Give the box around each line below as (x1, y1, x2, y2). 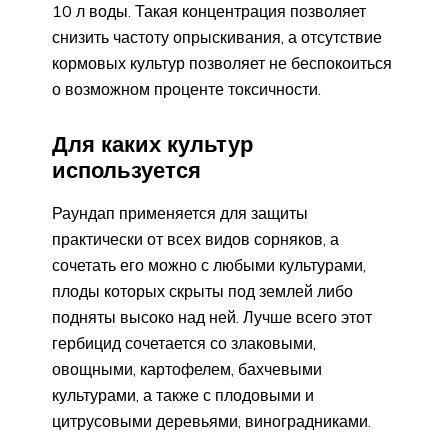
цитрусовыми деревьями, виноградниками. (52, 410, 371, 431)
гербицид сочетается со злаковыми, (52, 332, 316, 353)
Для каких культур (52, 130, 253, 159)
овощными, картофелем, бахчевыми (52, 358, 322, 379)
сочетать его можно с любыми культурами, (52, 254, 366, 275)
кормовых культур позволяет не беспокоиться (52, 53, 392, 74)
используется (52, 156, 201, 185)
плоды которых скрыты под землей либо (52, 280, 353, 301)
